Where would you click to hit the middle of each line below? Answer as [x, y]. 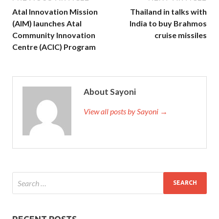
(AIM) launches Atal [47, 23]
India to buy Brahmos [168, 23]
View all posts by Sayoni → [126, 111]
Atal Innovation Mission [55, 11]
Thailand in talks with [168, 11]
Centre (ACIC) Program [54, 46]
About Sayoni [110, 91]
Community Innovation [54, 35]
